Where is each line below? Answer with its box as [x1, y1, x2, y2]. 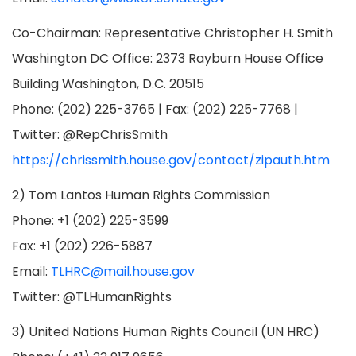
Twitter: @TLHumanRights [12, 288, 172, 306]
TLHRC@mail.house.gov [51, 262, 195, 281]
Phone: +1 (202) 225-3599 [12, 211, 168, 230]
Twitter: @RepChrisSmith [12, 126, 168, 144]
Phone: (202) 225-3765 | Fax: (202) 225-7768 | [12, 100, 298, 118]
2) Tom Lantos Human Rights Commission [12, 186, 270, 204]
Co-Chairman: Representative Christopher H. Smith [12, 24, 333, 42]
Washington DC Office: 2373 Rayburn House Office [12, 49, 323, 68]
